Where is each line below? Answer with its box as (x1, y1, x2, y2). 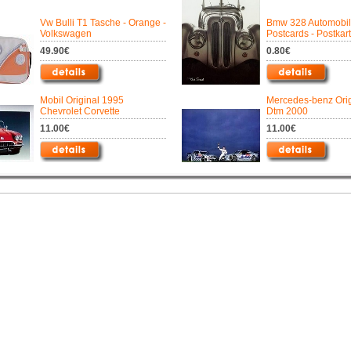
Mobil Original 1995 (40, 95, 124, 106)
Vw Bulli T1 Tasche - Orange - (40, 17, 166, 28)
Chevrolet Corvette (40, 106, 120, 117)
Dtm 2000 (266, 106, 308, 117)
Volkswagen (40, 28, 92, 39)
